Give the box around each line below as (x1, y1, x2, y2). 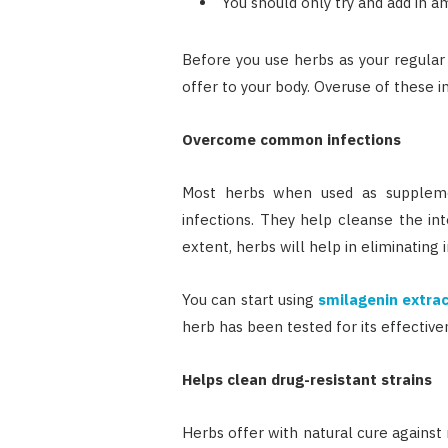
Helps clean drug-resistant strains (181, 370, 432, 390)
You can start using (181, 290, 319, 310)
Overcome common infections (181, 130, 401, 150)
